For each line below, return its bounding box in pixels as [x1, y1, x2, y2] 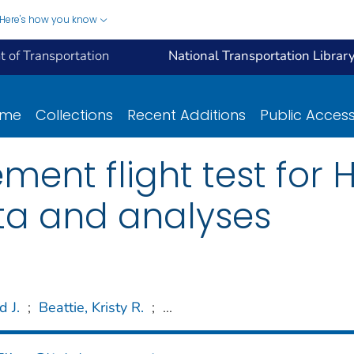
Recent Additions [127, 104, 246, 125]
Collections [36, 104, 113, 125]
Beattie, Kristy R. [39, 297, 144, 317]
